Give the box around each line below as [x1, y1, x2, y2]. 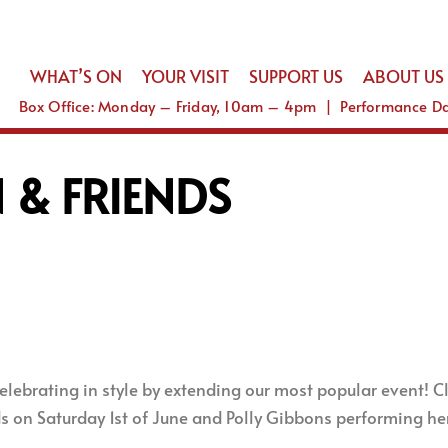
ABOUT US [362, 64, 444, 88]
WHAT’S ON [29, 64, 122, 88]
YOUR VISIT [141, 64, 229, 88]
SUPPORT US [248, 64, 343, 88]
